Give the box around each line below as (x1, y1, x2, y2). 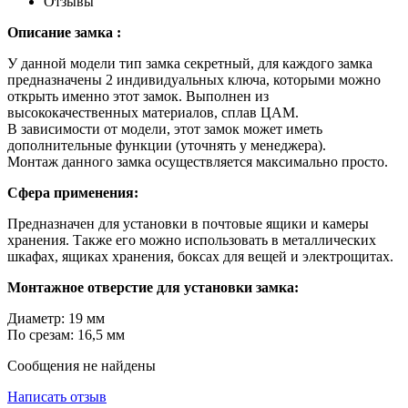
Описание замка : (7, 25, 121, 41)
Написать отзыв (7, 389, 107, 405)
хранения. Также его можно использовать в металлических (7, 232, 376, 249)
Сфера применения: (7, 185, 138, 201)
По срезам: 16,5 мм (7, 327, 125, 343)
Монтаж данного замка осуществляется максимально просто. (7, 154, 388, 170)
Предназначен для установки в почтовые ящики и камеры (7, 216, 369, 232)
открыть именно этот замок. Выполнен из (7, 88, 269, 105)
